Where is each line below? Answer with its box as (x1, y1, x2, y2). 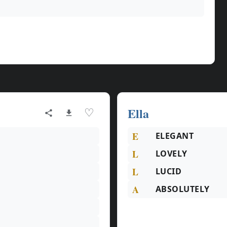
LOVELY (156, 148, 187, 159)
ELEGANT (156, 130, 194, 141)
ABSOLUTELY (156, 183, 210, 195)
